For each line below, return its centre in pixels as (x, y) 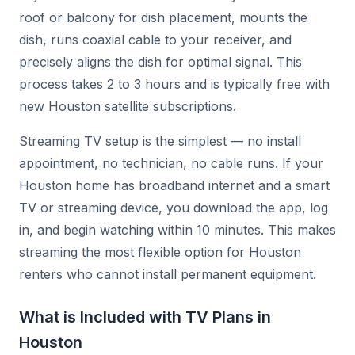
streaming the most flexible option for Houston (160, 252)
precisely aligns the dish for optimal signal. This (160, 62)
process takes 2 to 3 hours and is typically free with (174, 84)
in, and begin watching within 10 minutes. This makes (177, 230)
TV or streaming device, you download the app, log (174, 208)
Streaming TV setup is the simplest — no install (160, 141)
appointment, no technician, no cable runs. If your (171, 163)
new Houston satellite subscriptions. (128, 106)
